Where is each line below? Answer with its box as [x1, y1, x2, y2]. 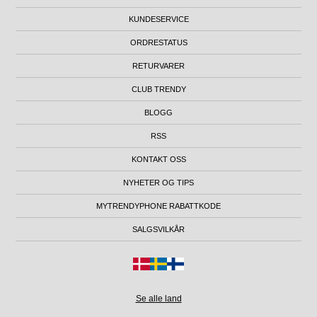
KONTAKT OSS [131, 154, 186, 163]
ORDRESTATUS [129, 38, 188, 47]
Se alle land [135, 293, 182, 304]
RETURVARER [132, 61, 185, 70]
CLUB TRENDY [131, 84, 186, 93]
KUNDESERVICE [128, 14, 189, 23]
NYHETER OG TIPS [123, 178, 194, 187]
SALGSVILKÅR [132, 224, 185, 234]
